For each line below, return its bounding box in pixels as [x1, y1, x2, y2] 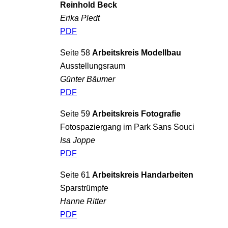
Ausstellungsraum [60, 61, 125, 70]
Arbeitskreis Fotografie [92, 109, 181, 119]
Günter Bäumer [60, 74, 115, 83]
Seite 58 [60, 47, 92, 57]
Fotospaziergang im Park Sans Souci [60, 122, 194, 132]
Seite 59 [60, 109, 92, 119]
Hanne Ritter [60, 196, 106, 206]
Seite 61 [60, 170, 92, 180]
